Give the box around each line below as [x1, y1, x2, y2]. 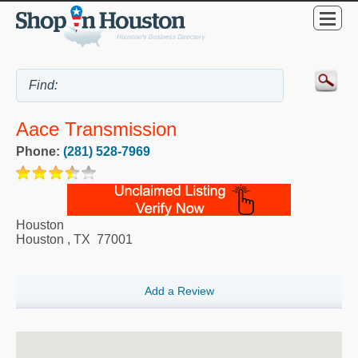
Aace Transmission [16, 118, 177, 141]
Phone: [16, 145, 63, 159]
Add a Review [144, 284, 214, 298]
